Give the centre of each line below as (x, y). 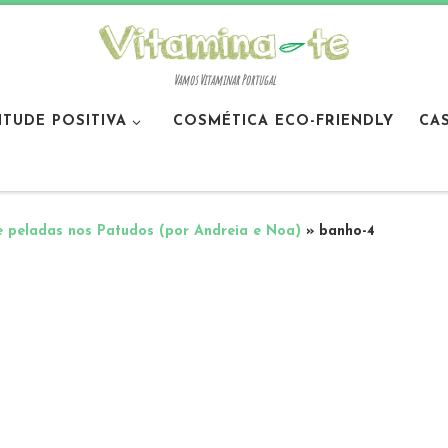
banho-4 (347, 232)
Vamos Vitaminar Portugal (224, 80)
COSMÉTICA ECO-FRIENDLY (284, 121)
